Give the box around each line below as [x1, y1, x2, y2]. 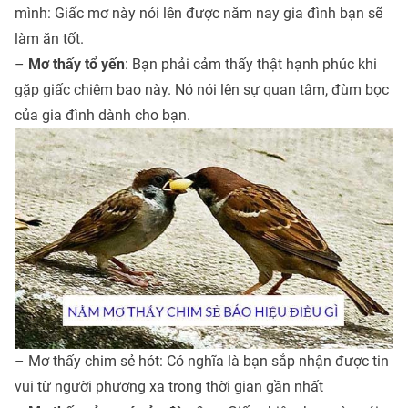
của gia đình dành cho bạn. [15, 107, 190, 125]
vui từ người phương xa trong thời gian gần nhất [15, 378, 323, 396]
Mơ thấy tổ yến [28, 56, 125, 74]
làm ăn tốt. [15, 30, 84, 48]
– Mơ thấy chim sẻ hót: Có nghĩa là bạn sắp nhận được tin [15, 352, 389, 371]
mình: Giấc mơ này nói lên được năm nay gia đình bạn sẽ [15, 5, 382, 23]
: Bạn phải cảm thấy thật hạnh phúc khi [125, 56, 377, 74]
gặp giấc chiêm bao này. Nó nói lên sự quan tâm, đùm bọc [15, 81, 389, 99]
